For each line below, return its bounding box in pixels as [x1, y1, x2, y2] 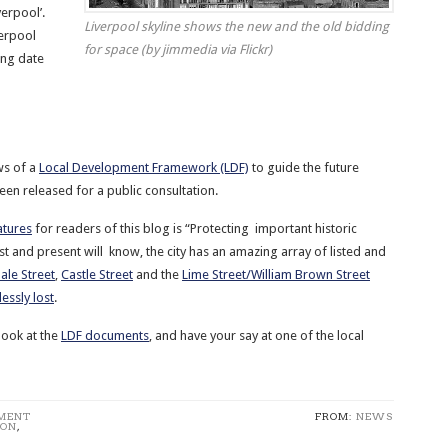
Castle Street [61, 267, 133, 282]
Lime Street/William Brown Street [182, 267, 370, 282]
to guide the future [249, 160, 359, 175]
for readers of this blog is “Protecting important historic [32, 221, 357, 236]
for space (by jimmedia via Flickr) [84, 42, 272, 57]
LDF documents [61, 328, 149, 343]
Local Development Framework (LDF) [39, 160, 249, 175]
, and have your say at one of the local [149, 328, 364, 343]
